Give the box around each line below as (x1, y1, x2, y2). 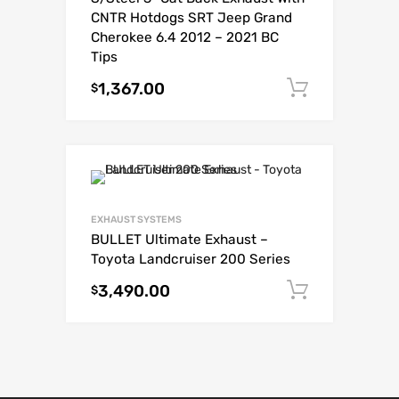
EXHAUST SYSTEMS (91, 214, 182, 226)
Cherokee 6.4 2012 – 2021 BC (91, 29, 279, 46)
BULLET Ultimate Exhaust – (91, 232, 268, 248)
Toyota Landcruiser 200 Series (91, 251, 290, 268)
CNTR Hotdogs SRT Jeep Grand (91, 10, 292, 27)
